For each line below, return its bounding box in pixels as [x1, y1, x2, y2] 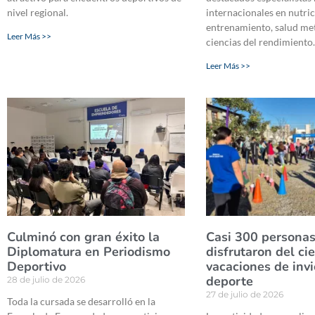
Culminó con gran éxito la [7, 228, 160, 245]
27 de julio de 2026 [206, 288, 284, 300]
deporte [206, 272, 254, 290]
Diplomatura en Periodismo [7, 243, 170, 260]
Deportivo [7, 257, 66, 275]
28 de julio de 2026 [7, 274, 85, 285]
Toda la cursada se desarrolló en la [7, 295, 155, 307]
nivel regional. [7, 6, 68, 19]
